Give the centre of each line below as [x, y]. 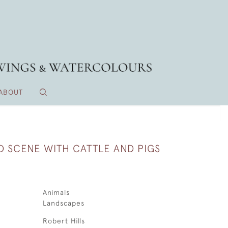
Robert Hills [64, 221]
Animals [56, 192]
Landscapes [63, 203]
